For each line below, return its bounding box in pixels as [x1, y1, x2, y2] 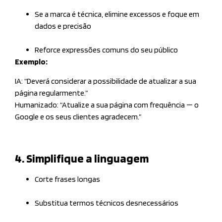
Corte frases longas [35, 174, 100, 184]
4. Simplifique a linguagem [15, 151, 149, 166]
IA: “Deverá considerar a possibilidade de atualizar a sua [15, 76, 196, 86]
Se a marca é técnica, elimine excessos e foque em [35, 9, 199, 19]
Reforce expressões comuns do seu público [35, 45, 178, 55]
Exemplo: [15, 57, 48, 67]
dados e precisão [35, 21, 91, 31]
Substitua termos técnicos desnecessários [35, 198, 178, 208]
